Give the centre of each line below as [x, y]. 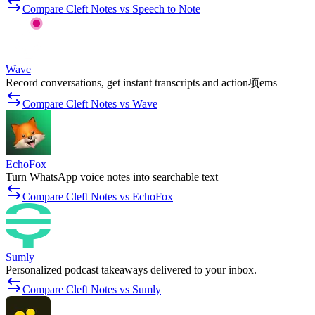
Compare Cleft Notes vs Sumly [92, 290]
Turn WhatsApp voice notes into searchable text [112, 177]
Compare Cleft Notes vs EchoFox [98, 197]
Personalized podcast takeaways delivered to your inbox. [131, 270]
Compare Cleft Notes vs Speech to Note [111, 9]
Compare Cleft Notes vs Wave [90, 104]
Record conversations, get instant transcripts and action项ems [141, 83]
